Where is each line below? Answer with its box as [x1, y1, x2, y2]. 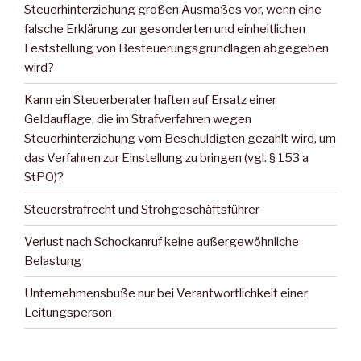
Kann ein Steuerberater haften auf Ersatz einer [24, 92, 276, 107]
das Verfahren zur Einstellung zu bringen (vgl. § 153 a [24, 150, 309, 165]
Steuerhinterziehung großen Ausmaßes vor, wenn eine [24, 2, 322, 17]
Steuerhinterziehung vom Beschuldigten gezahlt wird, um [24, 131, 336, 146]
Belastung [24, 253, 81, 268]
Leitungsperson [24, 305, 112, 320]
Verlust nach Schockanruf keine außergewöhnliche [24, 234, 299, 249]
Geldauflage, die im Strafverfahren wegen [24, 111, 251, 127]
